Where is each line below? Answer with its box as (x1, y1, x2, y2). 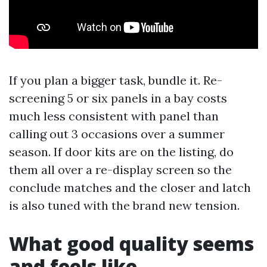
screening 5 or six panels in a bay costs (9, 91, 227, 105)
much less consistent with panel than (9, 108, 219, 123)
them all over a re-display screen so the (9, 162, 232, 177)
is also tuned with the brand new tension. (9, 198, 240, 213)
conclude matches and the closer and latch (9, 180, 251, 195)
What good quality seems (9, 231, 254, 256)
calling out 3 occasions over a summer (9, 126, 225, 141)
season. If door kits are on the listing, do (9, 144, 234, 159)
